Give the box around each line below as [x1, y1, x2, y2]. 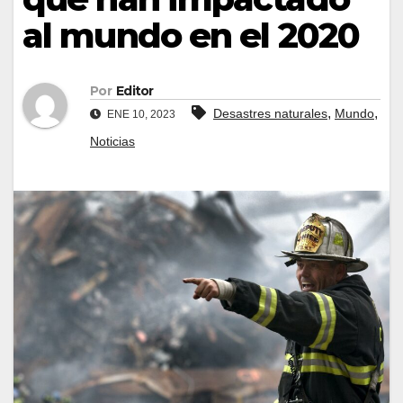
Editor [115, 83, 154, 100]
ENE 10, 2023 [104, 108, 175, 121]
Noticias [90, 134, 135, 149]
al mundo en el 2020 [22, 13, 359, 57]
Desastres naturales [213, 106, 327, 121]
